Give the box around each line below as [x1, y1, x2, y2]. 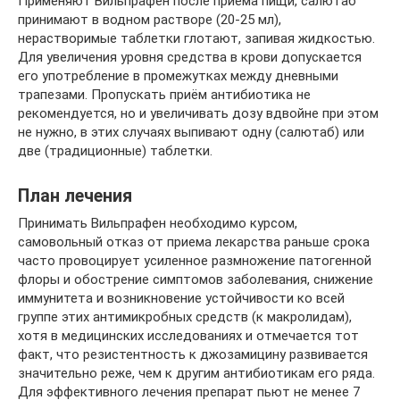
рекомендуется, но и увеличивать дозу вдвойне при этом [18, 105, 379, 121]
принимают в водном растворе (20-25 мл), [18, 12, 281, 28]
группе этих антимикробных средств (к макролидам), [18, 309, 352, 325]
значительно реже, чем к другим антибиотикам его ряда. [18, 365, 375, 381]
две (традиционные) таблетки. [18, 143, 212, 159]
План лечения [18, 186, 132, 207]
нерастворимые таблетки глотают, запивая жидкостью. [18, 30, 375, 46]
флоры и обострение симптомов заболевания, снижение [18, 271, 373, 287]
